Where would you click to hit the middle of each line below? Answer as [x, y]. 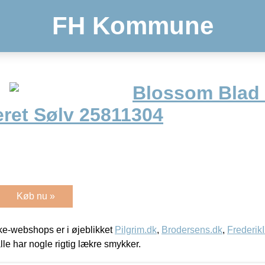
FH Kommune [132, 26]
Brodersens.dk [192, 230]
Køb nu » [36, 196]
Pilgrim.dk [136, 230]
